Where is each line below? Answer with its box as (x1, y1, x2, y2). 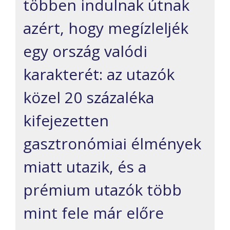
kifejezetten (23, 110, 109, 131)
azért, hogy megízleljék (23, 17, 188, 39)
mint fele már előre (23, 202, 164, 224)
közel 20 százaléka (23, 87, 154, 108)
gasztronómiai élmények (23, 133, 201, 155)
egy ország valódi (23, 41, 147, 62)
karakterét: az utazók (23, 64, 175, 85)
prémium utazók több (23, 179, 182, 201)
